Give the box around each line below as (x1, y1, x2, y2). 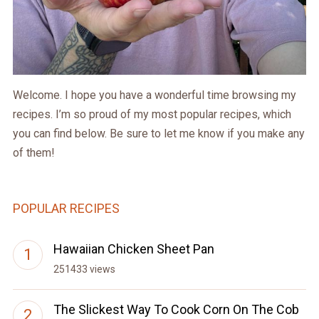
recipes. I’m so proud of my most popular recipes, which (12, 108, 291, 122)
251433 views (53, 263, 115, 276)
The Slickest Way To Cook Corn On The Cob (53, 302, 299, 318)
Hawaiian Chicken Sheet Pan (53, 241, 214, 257)
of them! (12, 146, 55, 160)
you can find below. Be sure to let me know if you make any (12, 127, 305, 141)
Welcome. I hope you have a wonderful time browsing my (12, 88, 296, 103)
